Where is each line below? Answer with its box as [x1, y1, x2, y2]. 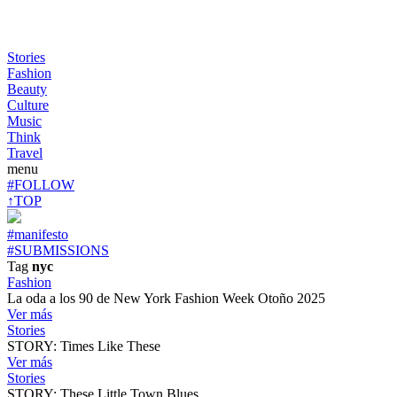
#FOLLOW [7, 176, 74, 192]
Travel [7, 144, 43, 160]
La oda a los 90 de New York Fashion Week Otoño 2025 [7, 290, 325, 306]
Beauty [7, 81, 47, 97]
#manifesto [7, 226, 68, 242]
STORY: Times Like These [7, 338, 160, 354]
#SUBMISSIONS [7, 242, 109, 258]
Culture [7, 97, 49, 113]
